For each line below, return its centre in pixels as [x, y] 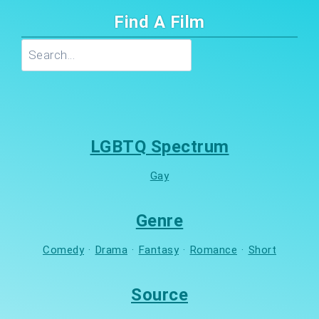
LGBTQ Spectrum [159, 146]
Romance [213, 250]
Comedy [63, 250]
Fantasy [158, 250]
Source [159, 294]
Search [177, 47]
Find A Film [159, 22]
